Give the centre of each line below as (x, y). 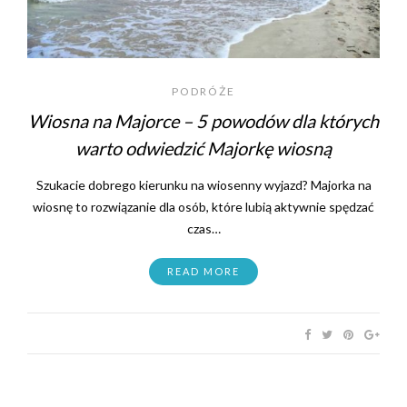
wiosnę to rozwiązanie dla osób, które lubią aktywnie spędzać (203, 206)
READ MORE (203, 271)
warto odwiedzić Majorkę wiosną (203, 148)
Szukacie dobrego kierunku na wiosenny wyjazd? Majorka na (203, 184)
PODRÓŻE (203, 91)
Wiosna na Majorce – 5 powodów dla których (203, 120)
